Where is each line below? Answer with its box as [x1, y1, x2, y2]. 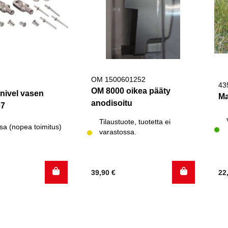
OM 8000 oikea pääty [91, 86, 170, 95]
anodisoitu [91, 98, 132, 107]
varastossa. [99, 128, 136, 136]
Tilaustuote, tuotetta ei [99, 118, 170, 126]
